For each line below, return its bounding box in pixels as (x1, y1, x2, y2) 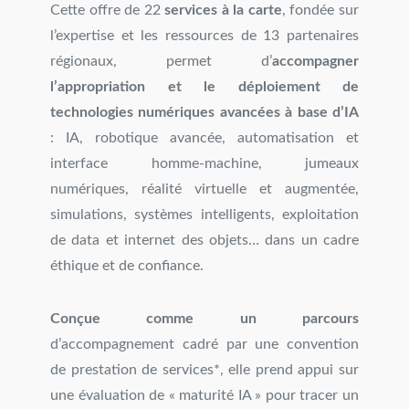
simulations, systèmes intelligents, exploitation (50, 207, 359, 222)
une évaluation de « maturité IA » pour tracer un (50, 388, 359, 403)
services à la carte (164, 3, 282, 17)
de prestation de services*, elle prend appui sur (50, 362, 359, 377)
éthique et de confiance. (50, 258, 204, 273)
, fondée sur (281, 3, 360, 17)
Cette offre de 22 (50, 3, 165, 17)
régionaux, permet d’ (50, 54, 272, 68)
